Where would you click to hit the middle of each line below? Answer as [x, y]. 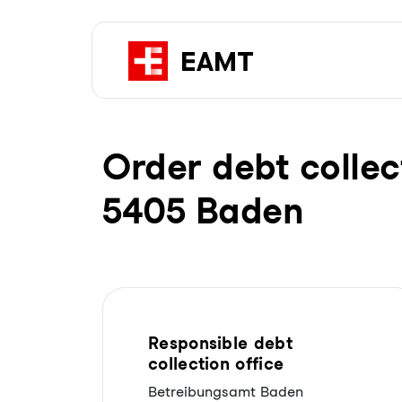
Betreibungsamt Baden [226, 392]
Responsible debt [220, 343]
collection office [216, 364]
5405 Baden [203, 211]
